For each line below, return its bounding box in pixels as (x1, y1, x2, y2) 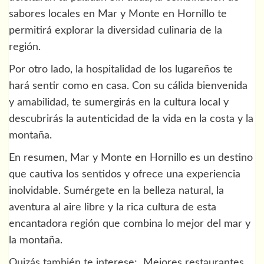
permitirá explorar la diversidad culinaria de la (9, 25, 222, 36)
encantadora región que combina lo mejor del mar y (9, 218, 250, 229)
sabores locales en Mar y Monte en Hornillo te (9, 8, 227, 19)
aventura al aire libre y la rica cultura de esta (9, 202, 216, 213)
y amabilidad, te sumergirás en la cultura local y (9, 97, 229, 108)
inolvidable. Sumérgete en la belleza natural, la (9, 185, 224, 196)
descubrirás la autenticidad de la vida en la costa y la (9, 113, 253, 124)
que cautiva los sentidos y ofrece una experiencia (9, 169, 240, 180)
